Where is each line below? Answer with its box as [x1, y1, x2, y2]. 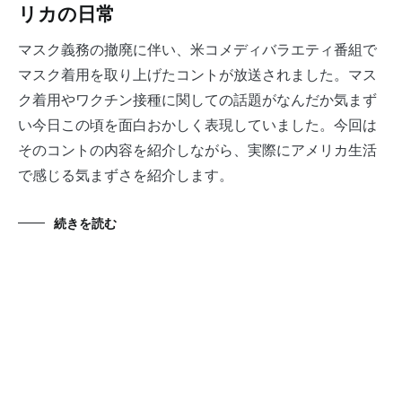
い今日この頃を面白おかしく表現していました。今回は [18, 117, 377, 135]
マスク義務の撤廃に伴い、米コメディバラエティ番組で [18, 41, 32, 59]
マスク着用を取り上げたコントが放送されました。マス [18, 66, 377, 84]
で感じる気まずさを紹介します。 [18, 167, 233, 185]
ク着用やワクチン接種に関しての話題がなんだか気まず [18, 92, 377, 109]
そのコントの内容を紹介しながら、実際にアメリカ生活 [18, 142, 377, 160]
